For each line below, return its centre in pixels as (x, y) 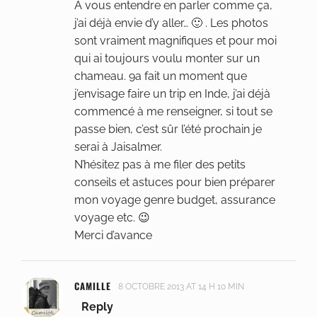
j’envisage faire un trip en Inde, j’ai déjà (172, 94)
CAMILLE (93, 286)
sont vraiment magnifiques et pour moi (175, 41)
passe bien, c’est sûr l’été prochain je (168, 129)
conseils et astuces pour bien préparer (175, 183)
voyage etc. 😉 (112, 218)
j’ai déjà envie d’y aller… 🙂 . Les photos (171, 23)
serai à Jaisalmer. (118, 147)
